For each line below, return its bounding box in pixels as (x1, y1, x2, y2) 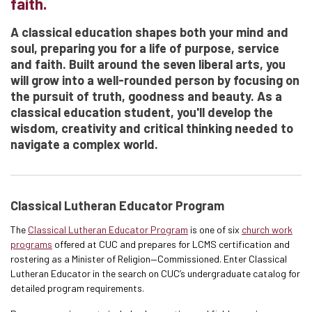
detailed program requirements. (10, 282, 144, 294)
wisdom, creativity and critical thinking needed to (10, 120, 293, 136)
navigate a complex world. (10, 136, 158, 152)
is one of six (188, 224, 242, 235)
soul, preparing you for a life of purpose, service (10, 40, 279, 56)
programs (10, 238, 52, 250)
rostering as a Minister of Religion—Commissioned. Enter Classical (10, 253, 287, 265)
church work (242, 224, 292, 235)
